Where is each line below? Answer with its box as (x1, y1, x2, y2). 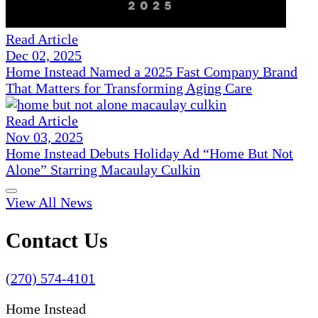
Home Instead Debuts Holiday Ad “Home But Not (6, 146, 293, 162)
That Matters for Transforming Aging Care (6, 80, 252, 97)
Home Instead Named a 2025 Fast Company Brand (6, 64, 297, 80)
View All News (6, 194, 92, 211)
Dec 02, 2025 (6, 48, 82, 64)
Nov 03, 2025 (6, 129, 83, 146)
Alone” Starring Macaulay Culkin (6, 162, 200, 178)
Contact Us (6, 229, 108, 253)
